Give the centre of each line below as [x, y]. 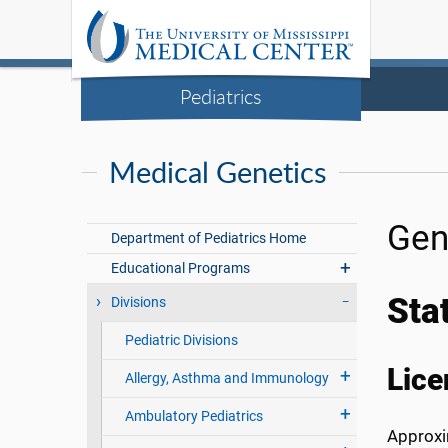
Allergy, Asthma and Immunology [226, 378]
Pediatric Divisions [181, 340]
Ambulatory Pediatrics [193, 416]
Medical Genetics [218, 172]
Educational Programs [181, 268]
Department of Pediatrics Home [209, 238]
